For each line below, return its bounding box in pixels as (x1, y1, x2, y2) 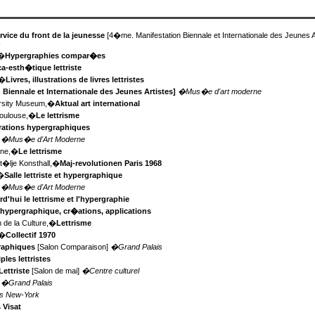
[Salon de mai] (30, 266, 82, 276)
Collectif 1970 (6, 231, 56, 240)
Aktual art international (55, 99, 141, 108)
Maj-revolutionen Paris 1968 (60, 159, 162, 168)
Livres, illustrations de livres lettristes (6, 75, 145, 84)
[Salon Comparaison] (35, 243, 111, 252)
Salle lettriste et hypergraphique (4, 171, 123, 180)
